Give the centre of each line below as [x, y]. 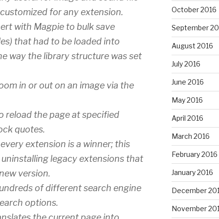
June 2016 [187, 82]
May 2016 [187, 100]
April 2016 [187, 118]
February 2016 [194, 154]
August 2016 [192, 45]
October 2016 [194, 9]
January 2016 [192, 172]
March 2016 [190, 136]
